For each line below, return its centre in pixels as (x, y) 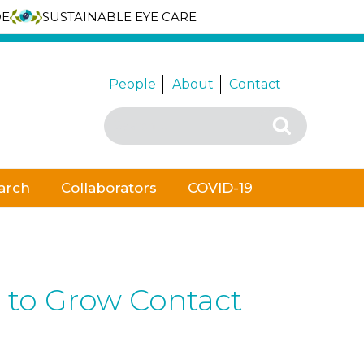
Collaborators (109, 188)
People (133, 84)
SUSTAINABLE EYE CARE (119, 17)
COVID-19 (220, 188)
